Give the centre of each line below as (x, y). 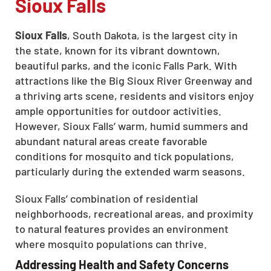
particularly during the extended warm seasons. (130, 171)
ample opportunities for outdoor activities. (118, 110)
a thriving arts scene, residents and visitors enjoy (135, 95)
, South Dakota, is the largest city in (152, 35)
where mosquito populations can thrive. (111, 243)
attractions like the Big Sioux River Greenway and (134, 80)
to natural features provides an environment (122, 228)
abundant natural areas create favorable (111, 141)
